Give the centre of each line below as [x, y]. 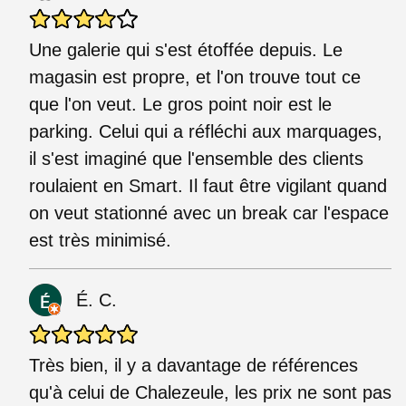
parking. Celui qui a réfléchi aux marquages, [206, 131]
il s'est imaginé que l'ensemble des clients [196, 158]
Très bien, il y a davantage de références [193, 365]
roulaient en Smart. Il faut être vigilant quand [208, 185]
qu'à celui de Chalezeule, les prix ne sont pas [210, 392]
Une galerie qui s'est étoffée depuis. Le [186, 49]
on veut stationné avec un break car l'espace [209, 213]
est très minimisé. [100, 240]
